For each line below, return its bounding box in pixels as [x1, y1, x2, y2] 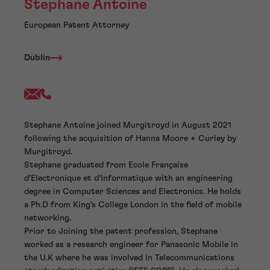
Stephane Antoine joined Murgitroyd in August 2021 [24, 121, 231, 130]
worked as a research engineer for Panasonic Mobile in [24, 240, 238, 250]
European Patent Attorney [24, 21, 129, 30]
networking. [24, 214, 71, 223]
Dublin [24, 54, 50, 63]
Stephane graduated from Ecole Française [24, 161, 188, 170]
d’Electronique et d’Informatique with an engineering [24, 174, 233, 183]
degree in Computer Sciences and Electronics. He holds [24, 187, 241, 196]
